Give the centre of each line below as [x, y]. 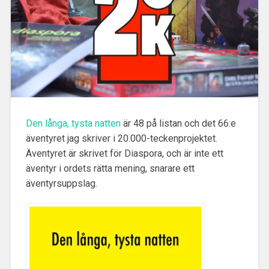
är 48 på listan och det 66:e [178, 124]
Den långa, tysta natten [73, 124]
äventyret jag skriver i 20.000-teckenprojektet [120, 139]
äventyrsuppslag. [61, 184]
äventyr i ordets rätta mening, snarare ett [110, 169]
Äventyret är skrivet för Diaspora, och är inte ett [124, 154]
